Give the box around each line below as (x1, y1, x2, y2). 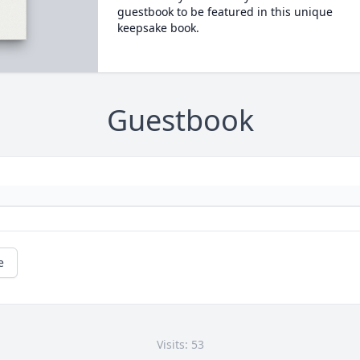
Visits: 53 (156, 337, 204, 353)
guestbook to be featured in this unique (117, 4, 333, 19)
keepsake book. (117, 20, 199, 35)
